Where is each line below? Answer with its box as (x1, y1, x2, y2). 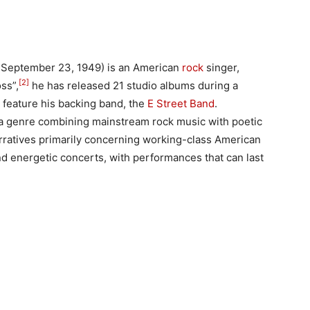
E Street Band (147, 96, 215, 110)
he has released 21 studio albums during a (29, 78, 238, 92)
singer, (203, 60, 239, 74)
